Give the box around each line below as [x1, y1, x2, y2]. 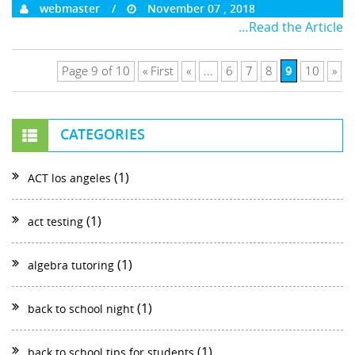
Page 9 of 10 [62, 63, 130, 78]
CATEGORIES [60, 124, 145, 143]
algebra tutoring [28, 257, 114, 273]
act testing [28, 213, 83, 229]
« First [143, 63, 174, 78]
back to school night [28, 300, 134, 316]
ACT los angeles [28, 170, 111, 185]
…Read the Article [239, 17, 343, 36]
